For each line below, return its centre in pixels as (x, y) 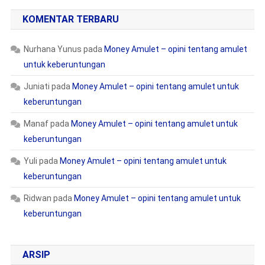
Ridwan (37, 198)
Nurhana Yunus (52, 49)
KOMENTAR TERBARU (70, 19)
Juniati (36, 86)
